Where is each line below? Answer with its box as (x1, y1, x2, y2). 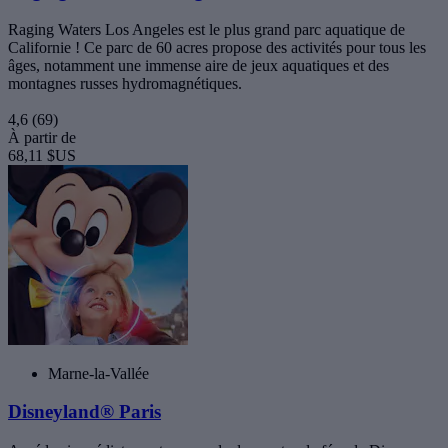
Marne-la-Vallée (48, 364, 149, 382)
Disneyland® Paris (8, 401, 161, 423)
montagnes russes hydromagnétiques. (8, 74, 242, 92)
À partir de (8, 128, 76, 146)
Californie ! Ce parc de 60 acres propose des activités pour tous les (8, 38, 426, 56)
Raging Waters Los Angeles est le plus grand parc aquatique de (8, 20, 405, 38)
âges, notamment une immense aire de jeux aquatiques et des (8, 56, 389, 74)
